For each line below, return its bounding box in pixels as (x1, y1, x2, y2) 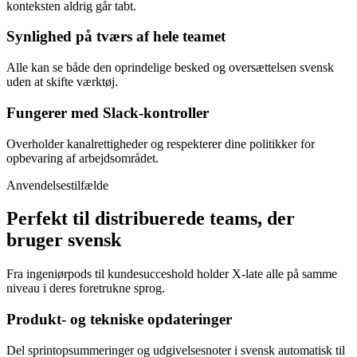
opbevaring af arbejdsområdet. (6, 151, 159, 165)
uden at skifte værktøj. (6, 75, 118, 89)
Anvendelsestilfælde (6, 178, 108, 192)
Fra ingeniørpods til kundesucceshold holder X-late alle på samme (6, 267, 337, 281)
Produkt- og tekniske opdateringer (6, 311, 232, 328)
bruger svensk (6, 229, 121, 251)
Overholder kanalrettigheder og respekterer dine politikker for (6, 136, 315, 151)
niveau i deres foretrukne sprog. (6, 281, 165, 296)
